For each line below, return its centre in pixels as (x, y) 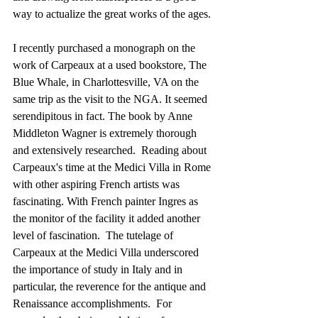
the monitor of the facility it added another (108, 218)
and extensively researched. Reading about (111, 150)
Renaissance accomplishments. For (94, 303)
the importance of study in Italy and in (99, 269)
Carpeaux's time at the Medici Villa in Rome (113, 167)
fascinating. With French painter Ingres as (107, 201)
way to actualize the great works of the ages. (112, 13)
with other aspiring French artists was (98, 184)
